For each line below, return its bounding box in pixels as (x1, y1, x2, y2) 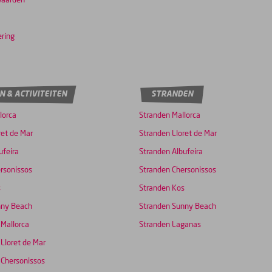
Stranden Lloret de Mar (139, 130, 217, 138)
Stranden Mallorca (139, 112, 200, 120)
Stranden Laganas (139, 221, 201, 229)
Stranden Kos (139, 185, 185, 193)
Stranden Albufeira (139, 148, 203, 157)
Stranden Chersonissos (139, 166, 216, 175)
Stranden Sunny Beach (139, 203, 216, 211)
